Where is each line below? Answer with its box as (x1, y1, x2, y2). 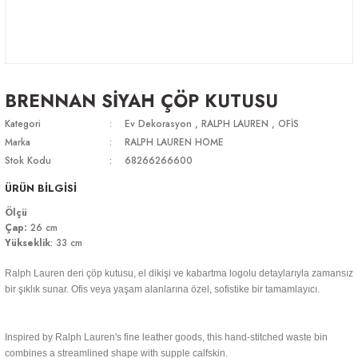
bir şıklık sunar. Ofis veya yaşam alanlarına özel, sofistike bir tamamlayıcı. (5, 284, 320, 295)
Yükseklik (5, 236, 50, 249)
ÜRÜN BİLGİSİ (5, 181, 77, 196)
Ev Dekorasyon (124, 117, 192, 130)
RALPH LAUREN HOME (124, 135, 224, 149)
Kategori (5, 117, 41, 130)
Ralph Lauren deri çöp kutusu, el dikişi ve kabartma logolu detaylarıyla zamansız (5, 268, 353, 279)
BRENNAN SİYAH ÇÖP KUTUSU (5, 88, 278, 113)
